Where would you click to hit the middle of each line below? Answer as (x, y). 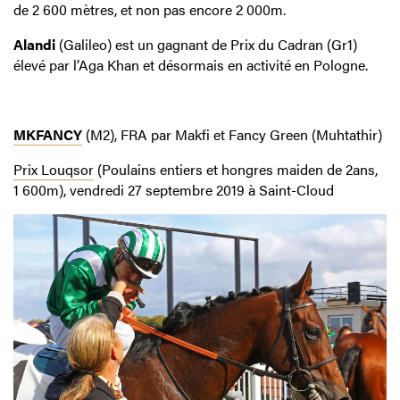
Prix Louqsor (54, 170)
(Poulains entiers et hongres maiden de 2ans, (236, 170)
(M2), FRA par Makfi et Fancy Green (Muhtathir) (232, 135)
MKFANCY (48, 135)
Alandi (36, 45)
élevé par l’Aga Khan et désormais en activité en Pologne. (191, 65)
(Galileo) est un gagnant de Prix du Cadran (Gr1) (208, 45)
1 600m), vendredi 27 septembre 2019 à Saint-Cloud (174, 190)
